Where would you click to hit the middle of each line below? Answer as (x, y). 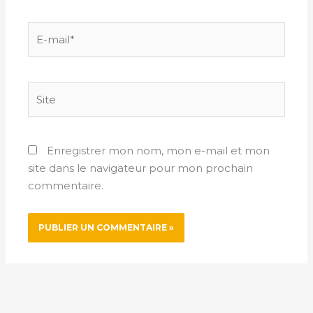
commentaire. (66, 186)
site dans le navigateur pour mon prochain (141, 168)
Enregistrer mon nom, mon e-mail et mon (159, 151)
